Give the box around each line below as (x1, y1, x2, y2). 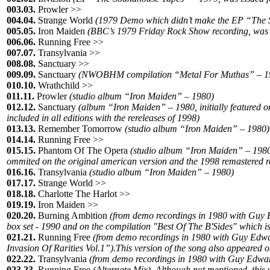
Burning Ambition (36, 210, 110, 221)
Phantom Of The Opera (36, 145, 130, 155)
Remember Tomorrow (36, 124, 125, 134)
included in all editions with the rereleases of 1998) (7, 113, 199, 123)
